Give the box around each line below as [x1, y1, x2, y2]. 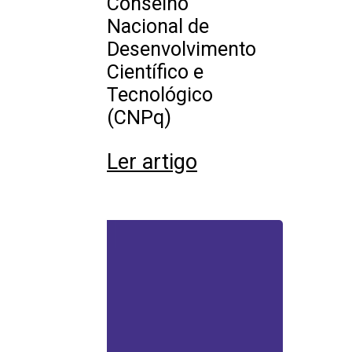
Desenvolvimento [107, 38, 256, 61]
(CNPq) [107, 106, 171, 130]
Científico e [107, 60, 203, 84]
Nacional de [107, 15, 209, 38]
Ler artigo [107, 149, 197, 175]
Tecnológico [107, 83, 213, 107]
